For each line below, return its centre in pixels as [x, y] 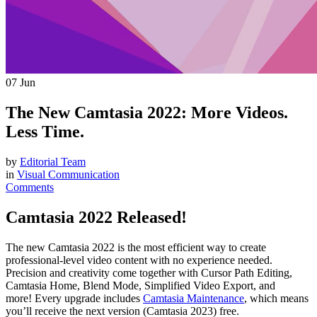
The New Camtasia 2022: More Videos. [147, 112]
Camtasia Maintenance [194, 298]
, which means [276, 298]
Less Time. [45, 131]
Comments [30, 187]
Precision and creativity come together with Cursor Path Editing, [149, 272]
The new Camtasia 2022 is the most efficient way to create [136, 247]
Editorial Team [53, 161]
